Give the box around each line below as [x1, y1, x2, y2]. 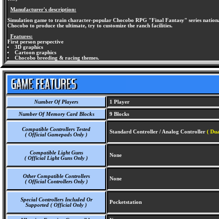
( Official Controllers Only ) [24, 179, 88, 184]
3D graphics [14, 44, 43, 50]
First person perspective [7, 39, 64, 44]
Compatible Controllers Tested [22, 127, 90, 132]
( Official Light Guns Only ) [24, 155, 88, 161]
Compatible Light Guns [29, 150, 83, 155]
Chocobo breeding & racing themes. [14, 55, 99, 61]
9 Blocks [108, 111, 129, 117]
